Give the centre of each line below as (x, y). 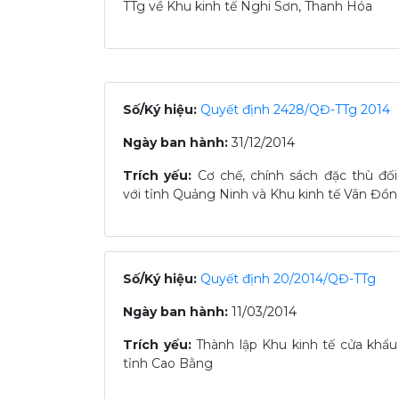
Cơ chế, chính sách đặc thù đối (297, 175)
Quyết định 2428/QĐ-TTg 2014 (295, 110)
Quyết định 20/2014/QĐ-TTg (288, 279)
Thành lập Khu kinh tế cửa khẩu (297, 345)
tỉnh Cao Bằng (168, 363)
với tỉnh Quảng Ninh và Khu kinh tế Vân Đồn (260, 194)
